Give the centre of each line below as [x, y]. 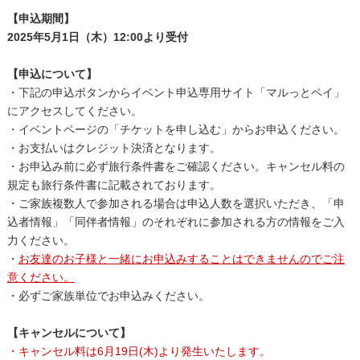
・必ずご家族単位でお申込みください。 [108, 296]
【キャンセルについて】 [69, 333]
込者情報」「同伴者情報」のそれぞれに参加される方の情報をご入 [176, 222]
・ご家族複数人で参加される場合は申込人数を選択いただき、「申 [176, 204]
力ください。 [41, 241]
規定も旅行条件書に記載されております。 [114, 185]
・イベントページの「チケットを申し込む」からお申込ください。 [176, 130]
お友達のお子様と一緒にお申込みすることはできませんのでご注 [181, 259]
